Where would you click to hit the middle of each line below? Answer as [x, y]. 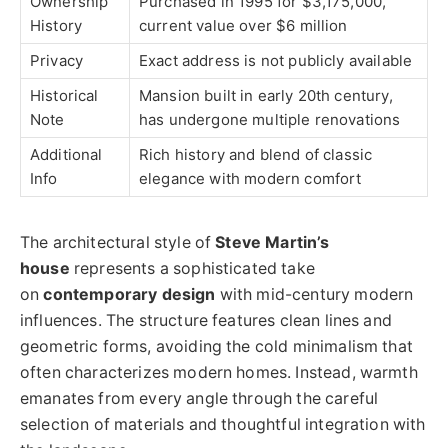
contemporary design [129, 295]
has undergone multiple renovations [270, 120]
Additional [66, 155]
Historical [64, 96]
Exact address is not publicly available [276, 61]
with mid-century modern [314, 295]
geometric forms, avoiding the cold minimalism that [216, 347]
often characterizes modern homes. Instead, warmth [219, 373]
